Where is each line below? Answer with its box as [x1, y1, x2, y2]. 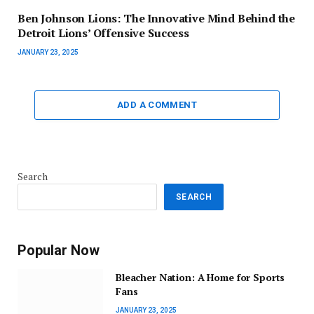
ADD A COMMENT [116, 100, 198, 111]
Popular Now [18, 242, 100, 259]
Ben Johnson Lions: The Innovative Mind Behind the [18, 11, 296, 27]
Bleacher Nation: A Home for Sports [116, 271, 285, 285]
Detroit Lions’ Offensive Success [18, 25, 189, 41]
